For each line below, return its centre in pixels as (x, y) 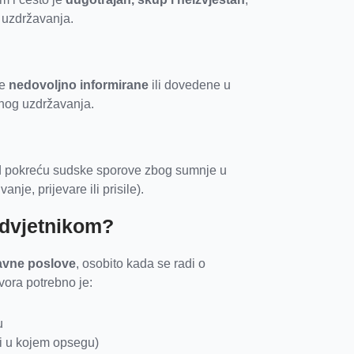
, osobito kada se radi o (141, 264)
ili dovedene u (190, 85)
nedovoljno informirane (79, 85)
